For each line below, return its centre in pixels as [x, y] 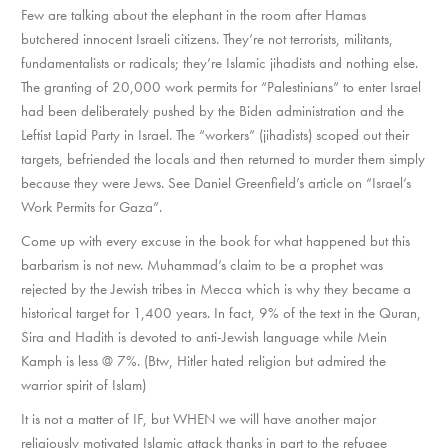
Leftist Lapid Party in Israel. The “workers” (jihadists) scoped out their [215, 134]
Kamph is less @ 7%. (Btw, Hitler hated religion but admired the [203, 360]
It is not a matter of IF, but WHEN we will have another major [198, 418]
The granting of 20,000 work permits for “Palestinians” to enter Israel [221, 86]
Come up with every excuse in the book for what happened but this [215, 240]
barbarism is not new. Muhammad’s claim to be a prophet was [202, 264]
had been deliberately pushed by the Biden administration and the [212, 110]
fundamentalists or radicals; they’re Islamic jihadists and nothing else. [219, 62]
